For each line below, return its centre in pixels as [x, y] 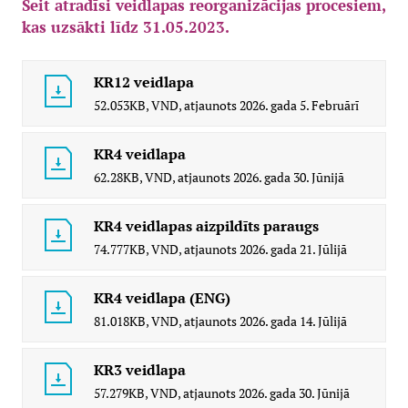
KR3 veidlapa [140, 370]
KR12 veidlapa [144, 82]
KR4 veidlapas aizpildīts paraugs [206, 226]
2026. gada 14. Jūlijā [293, 321]
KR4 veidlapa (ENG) [162, 298]
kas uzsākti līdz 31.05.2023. [126, 27]
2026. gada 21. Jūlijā [293, 250]
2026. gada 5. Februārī [299, 106]
